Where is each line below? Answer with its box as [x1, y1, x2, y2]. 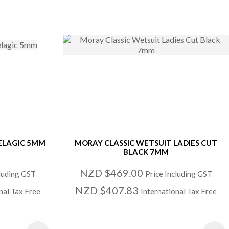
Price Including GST [145, 169, 213, 179]
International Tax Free [141, 187, 217, 196]
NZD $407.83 [75, 184, 141, 197]
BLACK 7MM [123, 147, 169, 157]
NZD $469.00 [80, 167, 146, 179]
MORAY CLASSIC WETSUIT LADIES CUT [75, 138, 218, 148]
